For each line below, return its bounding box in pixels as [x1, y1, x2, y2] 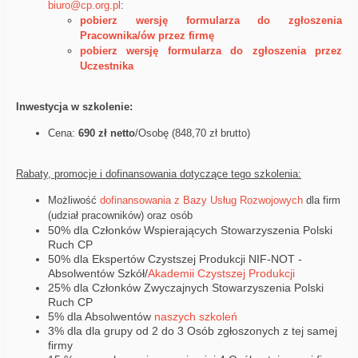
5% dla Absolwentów [48, 310, 154, 324]
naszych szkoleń [154, 310, 237, 324]
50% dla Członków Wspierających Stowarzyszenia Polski [48, 224, 332, 237]
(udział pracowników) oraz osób [48, 209, 193, 222]
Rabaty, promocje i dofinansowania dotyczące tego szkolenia [16, 168, 298, 181]
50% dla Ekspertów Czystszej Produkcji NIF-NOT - [48, 253, 302, 266]
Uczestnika [80, 60, 133, 73]
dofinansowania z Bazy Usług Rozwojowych [100, 194, 303, 207]
